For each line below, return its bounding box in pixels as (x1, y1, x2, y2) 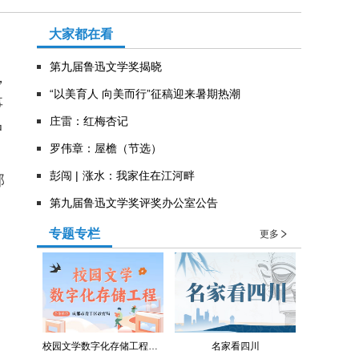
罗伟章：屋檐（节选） (50, 141, 162, 155)
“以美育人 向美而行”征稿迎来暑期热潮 (50, 87, 241, 100)
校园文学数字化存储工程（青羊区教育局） (148, 340, 158, 352)
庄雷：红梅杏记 (50, 114, 128, 127)
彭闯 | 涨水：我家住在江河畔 (50, 168, 195, 182)
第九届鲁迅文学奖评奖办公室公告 (50, 196, 218, 209)
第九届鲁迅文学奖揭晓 (50, 59, 162, 73)
